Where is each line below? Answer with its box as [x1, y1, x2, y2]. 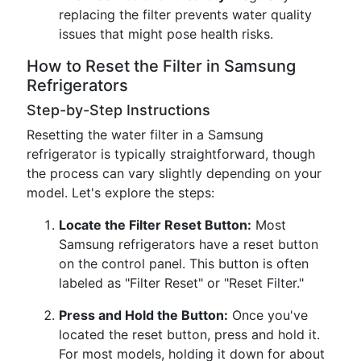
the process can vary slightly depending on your [27, 165, 322, 181]
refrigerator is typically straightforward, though [27, 146, 315, 162]
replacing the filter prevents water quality [59, 6, 312, 23]
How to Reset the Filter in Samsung [27, 56, 296, 76]
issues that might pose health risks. [59, 26, 273, 42]
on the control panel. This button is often [59, 255, 309, 272]
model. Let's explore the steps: [27, 185, 214, 201]
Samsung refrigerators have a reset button [59, 236, 318, 252]
